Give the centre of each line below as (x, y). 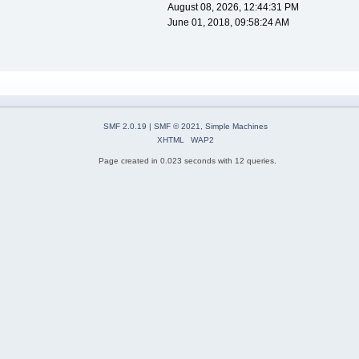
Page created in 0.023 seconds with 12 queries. (188, 161)
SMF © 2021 (177, 127)
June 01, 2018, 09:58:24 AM (228, 23)
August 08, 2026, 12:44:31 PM (233, 8)
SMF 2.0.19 (125, 127)
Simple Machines (236, 127)
